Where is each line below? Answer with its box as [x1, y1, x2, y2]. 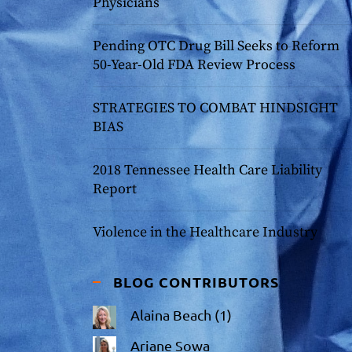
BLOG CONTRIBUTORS [113, 273, 279, 291]
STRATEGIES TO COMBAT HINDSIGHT [93, 99, 338, 117]
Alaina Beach [130, 306, 211, 323]
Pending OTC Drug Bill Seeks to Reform [93, 37, 339, 55]
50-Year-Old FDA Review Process [93, 56, 295, 74]
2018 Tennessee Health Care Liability [93, 161, 322, 179]
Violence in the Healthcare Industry [93, 223, 317, 241]
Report [93, 180, 137, 198]
